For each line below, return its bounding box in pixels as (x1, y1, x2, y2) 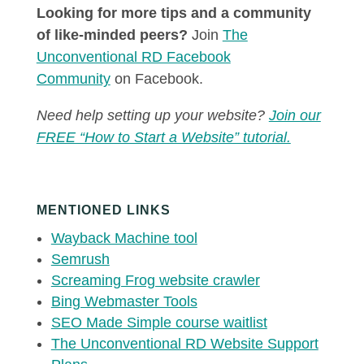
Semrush (50, 251, 110, 267)
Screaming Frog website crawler (50, 272, 260, 288)
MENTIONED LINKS (36, 203, 171, 217)
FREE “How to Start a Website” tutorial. (36, 129, 291, 145)
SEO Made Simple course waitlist (50, 314, 267, 331)
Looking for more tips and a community (36, 5, 311, 21)
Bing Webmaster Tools (50, 293, 197, 310)
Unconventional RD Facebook (36, 49, 231, 65)
